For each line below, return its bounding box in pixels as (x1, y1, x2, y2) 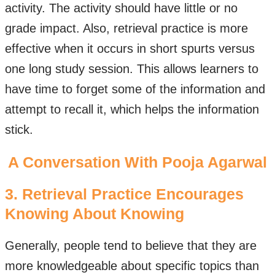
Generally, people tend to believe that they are (5, 239, 257, 252)
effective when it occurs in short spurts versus (5, 42, 255, 55)
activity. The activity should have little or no (5, 1, 238, 15)
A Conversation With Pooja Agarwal (8, 153, 267, 171)
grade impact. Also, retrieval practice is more (5, 21, 248, 35)
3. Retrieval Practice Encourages (5, 185, 244, 203)
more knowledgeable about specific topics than (5, 259, 259, 273)
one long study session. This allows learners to (5, 62, 258, 76)
